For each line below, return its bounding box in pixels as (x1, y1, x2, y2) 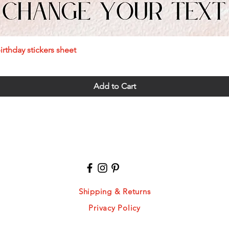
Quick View (97, 44, 132, 54)
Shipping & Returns (78, 187, 151, 196)
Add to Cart (93, 81, 136, 91)
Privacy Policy (88, 203, 141, 213)
